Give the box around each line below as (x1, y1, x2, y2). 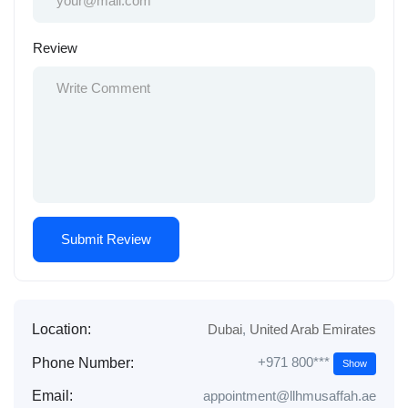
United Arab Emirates (250, 321, 376, 338)
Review (33, 40, 77, 56)
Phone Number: (32, 354, 134, 371)
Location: (32, 321, 91, 338)
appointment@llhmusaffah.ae (203, 388, 376, 404)
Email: (32, 388, 73, 404)
